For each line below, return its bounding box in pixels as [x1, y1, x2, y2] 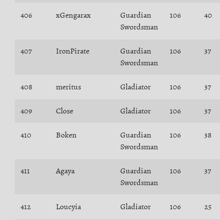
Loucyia [56, 201, 81, 212]
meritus [56, 82, 81, 92]
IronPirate [56, 46, 89, 56]
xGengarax [56, 10, 91, 21]
